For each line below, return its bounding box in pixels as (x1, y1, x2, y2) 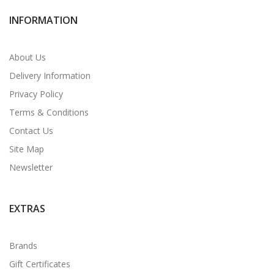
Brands (9, 239, 37, 251)
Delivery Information (9, 69, 91, 81)
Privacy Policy (9, 87, 63, 100)
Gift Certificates (9, 257, 70, 270)
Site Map (9, 143, 44, 155)
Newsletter (9, 161, 53, 173)
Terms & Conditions (9, 106, 89, 118)
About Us (9, 51, 46, 63)
